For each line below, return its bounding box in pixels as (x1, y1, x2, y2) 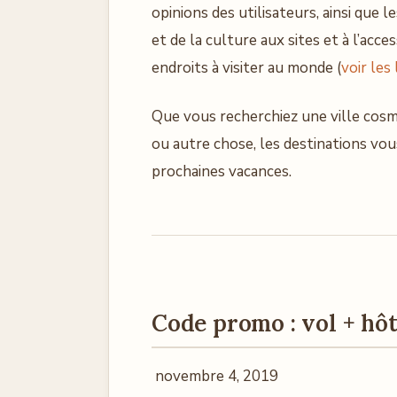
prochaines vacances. (152, 160, 292, 182)
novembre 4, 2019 (152, 365, 278, 386)
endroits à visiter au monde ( (152, 57, 341, 78)
